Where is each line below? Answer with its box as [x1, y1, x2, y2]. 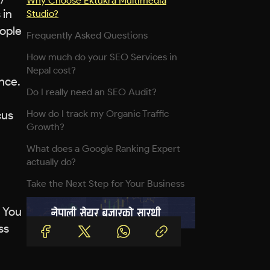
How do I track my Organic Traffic [27, 108, 169, 119]
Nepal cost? [27, 64, 78, 76]
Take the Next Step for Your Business [27, 178, 184, 189]
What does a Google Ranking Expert [27, 143, 180, 154]
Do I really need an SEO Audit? [27, 86, 159, 98]
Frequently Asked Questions [27, 30, 148, 41]
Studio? [27, 8, 58, 19]
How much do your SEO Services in [27, 51, 177, 63]
